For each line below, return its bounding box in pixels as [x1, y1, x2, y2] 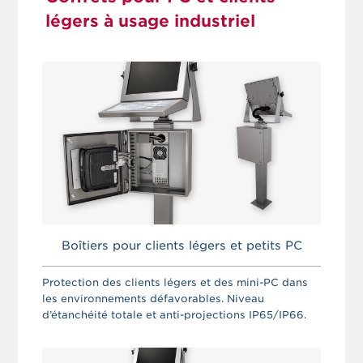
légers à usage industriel [45, 11, 256, 32]
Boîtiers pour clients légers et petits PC [61, 238, 302, 253]
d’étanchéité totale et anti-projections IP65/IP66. [42, 309, 307, 322]
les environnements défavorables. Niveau [42, 293, 265, 305]
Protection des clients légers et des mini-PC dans [42, 276, 309, 289]
